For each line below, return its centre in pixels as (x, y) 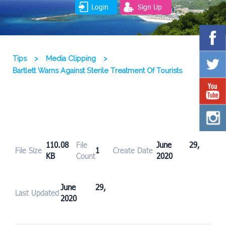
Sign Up (150, 7)
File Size (29, 151)
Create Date (133, 151)
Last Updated (37, 193)
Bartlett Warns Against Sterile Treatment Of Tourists (97, 71)
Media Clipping (71, 59)
